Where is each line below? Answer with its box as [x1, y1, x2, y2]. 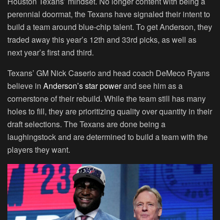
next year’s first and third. [7, 47, 94, 58]
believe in [7, 80, 43, 91]
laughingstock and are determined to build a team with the [7, 131, 208, 142]
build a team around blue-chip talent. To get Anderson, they [7, 21, 212, 32]
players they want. [7, 144, 70, 155]
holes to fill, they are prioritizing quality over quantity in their [7, 106, 212, 117]
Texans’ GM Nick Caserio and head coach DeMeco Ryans [7, 67, 210, 79]
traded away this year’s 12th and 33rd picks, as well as [7, 34, 196, 45]
